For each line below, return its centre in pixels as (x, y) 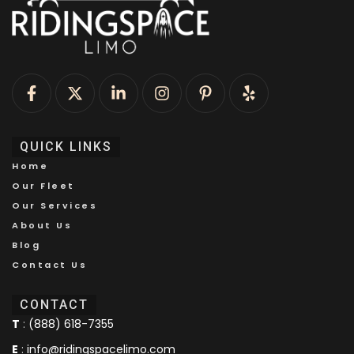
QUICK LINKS (66, 147)
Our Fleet (43, 186)
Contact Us (49, 265)
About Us (42, 226)
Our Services (55, 206)
